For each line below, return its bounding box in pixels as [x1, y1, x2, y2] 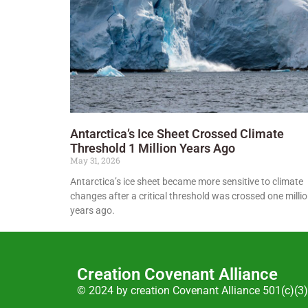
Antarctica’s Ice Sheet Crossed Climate [70, 126, 284, 142]
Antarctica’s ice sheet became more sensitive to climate [70, 176, 303, 188]
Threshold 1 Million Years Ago [70, 141, 235, 156]
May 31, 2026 [70, 155, 120, 166]
